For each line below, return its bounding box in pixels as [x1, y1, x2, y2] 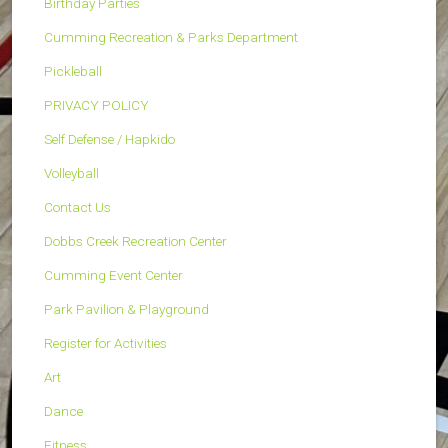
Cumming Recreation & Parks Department [44, 28, 298, 45]
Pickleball [44, 62, 102, 79]
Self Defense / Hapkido [44, 130, 175, 147]
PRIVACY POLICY [44, 96, 149, 113]
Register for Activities [44, 334, 167, 351]
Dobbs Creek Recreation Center [44, 232, 227, 249]
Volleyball [44, 164, 99, 181]
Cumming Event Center [44, 266, 183, 283]
